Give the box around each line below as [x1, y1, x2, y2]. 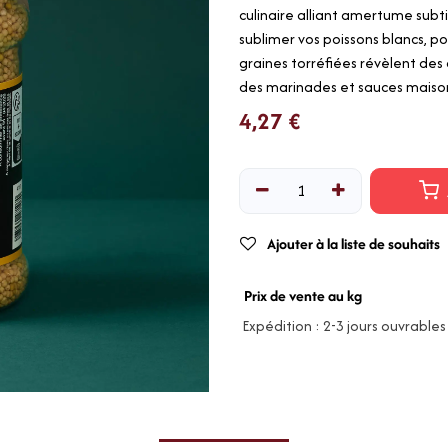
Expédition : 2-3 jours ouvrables [239, 315, 446, 337]
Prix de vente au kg [243, 285, 362, 307]
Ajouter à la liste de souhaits [267, 233, 440, 255]
